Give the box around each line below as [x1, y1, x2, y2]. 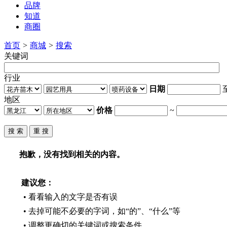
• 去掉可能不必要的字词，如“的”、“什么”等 [19, 206, 180, 215]
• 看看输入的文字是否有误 [19, 192, 118, 201]
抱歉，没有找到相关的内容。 [19, 149, 125, 159]
